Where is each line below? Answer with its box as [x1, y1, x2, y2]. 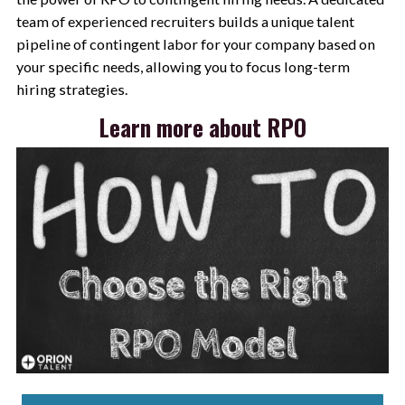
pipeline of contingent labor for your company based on [15, 34, 375, 52]
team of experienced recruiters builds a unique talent [15, 12, 354, 30]
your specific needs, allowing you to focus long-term [15, 57, 350, 75]
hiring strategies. [15, 80, 127, 98]
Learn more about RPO [99, 110, 306, 145]
